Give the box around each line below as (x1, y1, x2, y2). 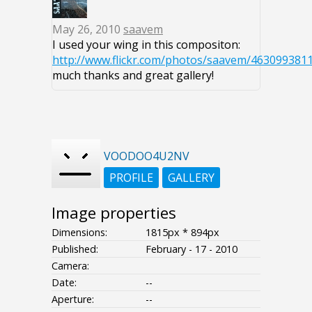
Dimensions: (52, 225, 107, 239)
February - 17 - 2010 (146, 242, 237, 256)
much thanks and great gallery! (52, 67, 214, 83)
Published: (52, 242, 98, 256)
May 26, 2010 (52, 21, 123, 37)
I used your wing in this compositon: (52, 36, 240, 52)
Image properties (52, 201, 176, 224)
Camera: (52, 258, 89, 272)
